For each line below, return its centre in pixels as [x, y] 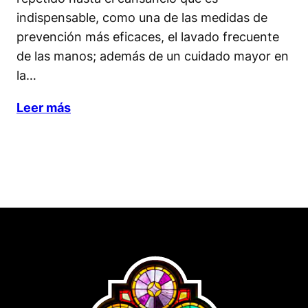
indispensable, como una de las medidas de [142, 17]
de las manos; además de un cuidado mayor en [153, 55]
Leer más [44, 107]
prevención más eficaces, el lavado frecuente [148, 36]
